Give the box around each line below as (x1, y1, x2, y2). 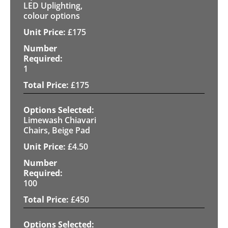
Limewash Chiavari (23, 114, 96, 126)
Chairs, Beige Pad (23, 124, 90, 136)
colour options (23, 10, 80, 21)
